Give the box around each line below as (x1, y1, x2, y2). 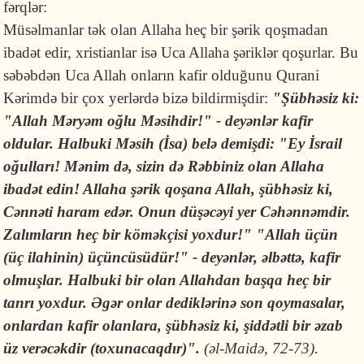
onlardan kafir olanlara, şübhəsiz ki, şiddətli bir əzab (3, 317, 344, 334)
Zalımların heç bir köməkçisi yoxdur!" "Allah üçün (3, 226, 339, 243)
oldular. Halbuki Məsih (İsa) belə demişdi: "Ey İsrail (3, 135, 343, 152)
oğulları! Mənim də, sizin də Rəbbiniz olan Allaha (3, 158, 325, 175)
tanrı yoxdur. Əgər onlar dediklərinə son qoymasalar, (3, 294, 346, 311)
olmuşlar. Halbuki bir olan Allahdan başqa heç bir (3, 271, 331, 288)
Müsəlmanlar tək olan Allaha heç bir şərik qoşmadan (3, 21, 329, 38)
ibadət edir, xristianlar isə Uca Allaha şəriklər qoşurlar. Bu (3, 44, 359, 61)
